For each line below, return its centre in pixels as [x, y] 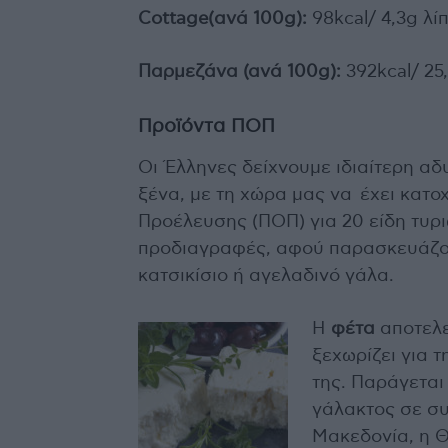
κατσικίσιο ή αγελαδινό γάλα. [266, 276]
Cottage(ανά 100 [211, 19]
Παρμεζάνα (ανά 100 [228, 72]
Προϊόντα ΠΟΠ [206, 127]
